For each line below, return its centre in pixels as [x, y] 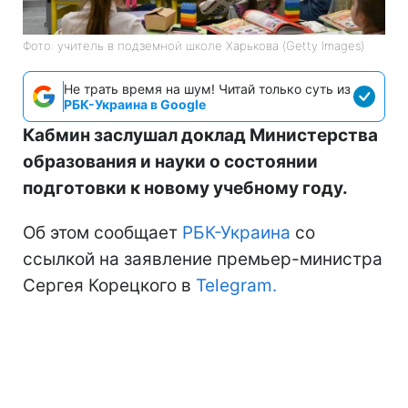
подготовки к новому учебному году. [185, 188]
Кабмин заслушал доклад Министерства [200, 135]
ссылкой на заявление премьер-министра [203, 259]
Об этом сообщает [102, 233]
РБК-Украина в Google [135, 104]
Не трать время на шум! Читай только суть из [207, 89]
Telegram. [236, 286]
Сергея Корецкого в [109, 286]
